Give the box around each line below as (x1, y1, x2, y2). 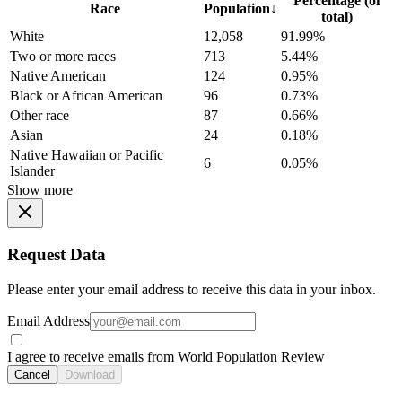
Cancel (14, 367, 50, 381)
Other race (10, 108, 69, 124)
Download (65, 367, 115, 381)
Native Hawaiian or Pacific (10, 147, 163, 163)
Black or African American (10, 88, 162, 104)
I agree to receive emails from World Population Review (7, 348, 325, 364)
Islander (10, 163, 55, 179)
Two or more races (10, 48, 116, 65)
